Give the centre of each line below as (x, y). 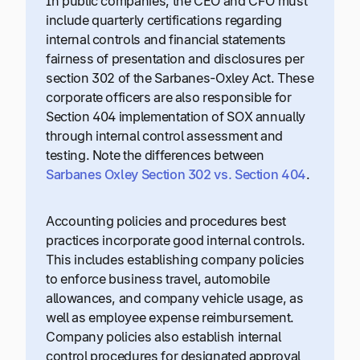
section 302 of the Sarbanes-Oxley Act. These (180, 78)
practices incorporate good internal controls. (176, 241)
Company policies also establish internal (164, 337)
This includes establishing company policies (175, 260)
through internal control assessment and (165, 135)
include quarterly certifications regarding (164, 20)
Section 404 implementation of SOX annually (176, 116)
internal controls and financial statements (166, 39)
